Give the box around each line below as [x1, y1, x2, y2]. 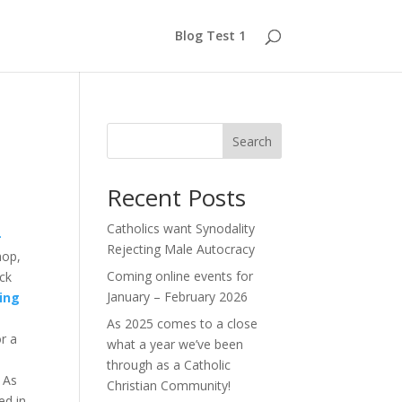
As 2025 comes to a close [107, 315, 258, 332]
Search [232, 132, 272, 150]
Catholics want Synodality [107, 220, 256, 237]
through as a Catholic [107, 356, 232, 373]
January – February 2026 [107, 288, 249, 305]
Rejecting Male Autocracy [107, 240, 256, 258]
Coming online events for [107, 267, 254, 284]
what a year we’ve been [107, 336, 244, 353]
